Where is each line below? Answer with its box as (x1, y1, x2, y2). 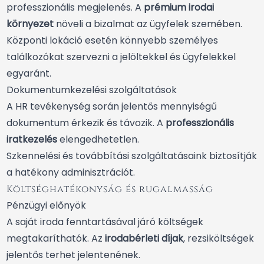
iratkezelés (6, 133, 57, 147)
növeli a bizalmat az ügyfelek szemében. (54, 17, 242, 31)
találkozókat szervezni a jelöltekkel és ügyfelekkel (6, 50, 236, 64)
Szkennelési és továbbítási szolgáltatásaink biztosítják (6, 149, 257, 163)
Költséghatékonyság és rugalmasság (6, 183, 213, 196)
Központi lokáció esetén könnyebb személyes (6, 34, 218, 48)
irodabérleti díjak (105, 232, 183, 246)
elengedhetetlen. (57, 133, 139, 147)
